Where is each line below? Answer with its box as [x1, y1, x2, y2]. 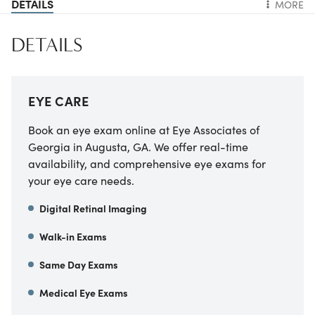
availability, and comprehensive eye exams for [28, 155, 266, 172]
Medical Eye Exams [39, 285, 128, 300]
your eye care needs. [28, 172, 134, 188]
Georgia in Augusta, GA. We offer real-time [28, 139, 248, 155]
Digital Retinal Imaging [39, 201, 147, 216]
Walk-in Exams [39, 229, 107, 244]
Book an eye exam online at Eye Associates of [28, 122, 259, 138]
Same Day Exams [39, 257, 118, 272]
